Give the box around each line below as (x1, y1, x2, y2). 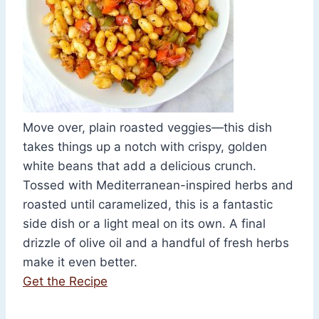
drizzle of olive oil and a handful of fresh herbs (23, 236, 289, 251)
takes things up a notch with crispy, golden (23, 140, 267, 155)
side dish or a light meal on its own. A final (23, 216, 266, 231)
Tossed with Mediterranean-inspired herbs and (23, 178, 293, 193)
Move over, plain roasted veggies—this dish (23, 120, 272, 135)
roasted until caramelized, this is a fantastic (23, 197, 273, 212)
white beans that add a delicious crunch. (23, 159, 256, 174)
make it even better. (23, 255, 137, 270)
